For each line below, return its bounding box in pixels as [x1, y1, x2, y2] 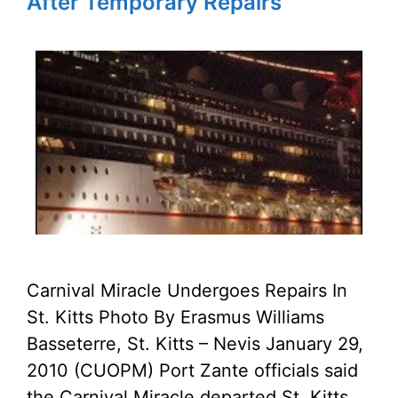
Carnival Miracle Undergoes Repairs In [27, 280, 347, 301]
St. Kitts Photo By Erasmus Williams [27, 306, 324, 328]
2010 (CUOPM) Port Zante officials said [27, 360, 358, 381]
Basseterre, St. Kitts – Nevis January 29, [27, 333, 363, 354]
